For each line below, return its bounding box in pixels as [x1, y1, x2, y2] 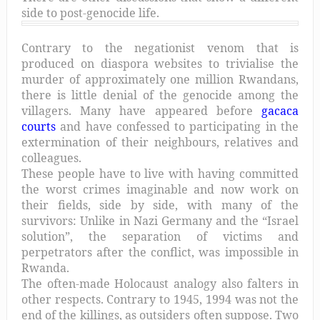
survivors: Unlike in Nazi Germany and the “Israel [21, 212, 299, 229]
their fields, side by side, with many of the [21, 196, 299, 213]
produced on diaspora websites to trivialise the [21, 55, 299, 71]
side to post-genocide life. [21, 4, 159, 21]
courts [21, 118, 56, 134]
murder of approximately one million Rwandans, [21, 71, 299, 87]
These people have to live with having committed [21, 165, 299, 181]
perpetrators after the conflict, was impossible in [21, 244, 299, 260]
